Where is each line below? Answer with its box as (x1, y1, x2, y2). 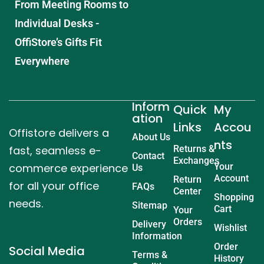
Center (173, 185, 202, 197)
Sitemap (132, 199, 167, 211)
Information (132, 230, 182, 242)
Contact (132, 150, 164, 161)
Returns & (173, 143, 214, 154)
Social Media (9, 242, 85, 259)
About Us (132, 131, 170, 143)
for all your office (9, 178, 99, 193)
